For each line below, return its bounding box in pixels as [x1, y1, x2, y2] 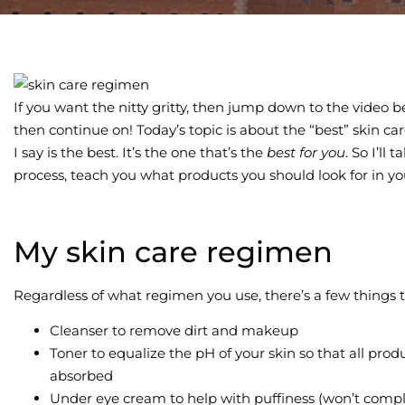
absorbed [50, 366, 113, 384]
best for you [267, 143, 345, 161]
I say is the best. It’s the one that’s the [14, 143, 267, 161]
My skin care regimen [14, 233, 333, 269]
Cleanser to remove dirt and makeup [50, 321, 298, 339]
